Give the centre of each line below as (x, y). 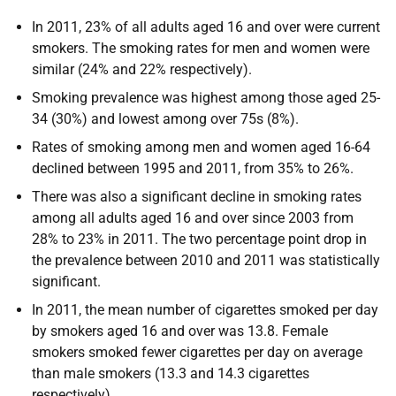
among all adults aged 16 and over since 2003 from (193, 218)
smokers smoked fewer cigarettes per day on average (197, 352)
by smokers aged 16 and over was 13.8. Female (180, 331)
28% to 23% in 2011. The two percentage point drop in (199, 239)
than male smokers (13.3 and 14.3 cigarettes (171, 373)
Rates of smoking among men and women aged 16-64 (201, 147)
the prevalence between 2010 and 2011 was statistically (206, 260)
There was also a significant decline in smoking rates (197, 197)
